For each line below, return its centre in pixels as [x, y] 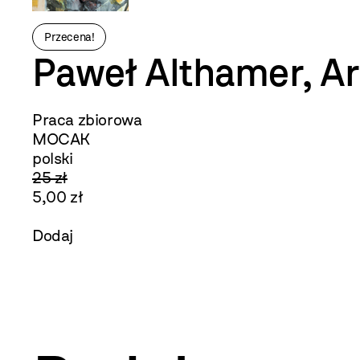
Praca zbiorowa [87, 120]
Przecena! [70, 37]
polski [53, 159]
